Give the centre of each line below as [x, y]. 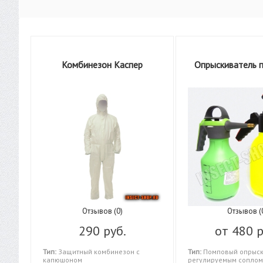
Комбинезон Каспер [102, 65]
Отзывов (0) [102, 211]
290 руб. [102, 231]
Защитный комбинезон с [98, 252]
